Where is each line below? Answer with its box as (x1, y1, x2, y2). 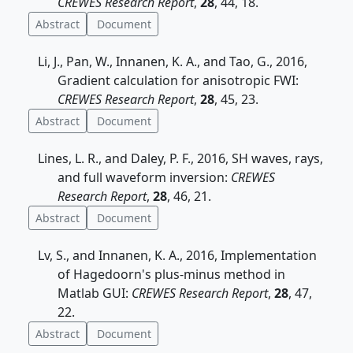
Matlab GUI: (58, 284, 132, 302)
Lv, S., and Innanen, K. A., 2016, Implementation (38, 247, 317, 264)
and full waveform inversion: (58, 169, 231, 186)
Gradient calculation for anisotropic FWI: (58, 72, 299, 89)
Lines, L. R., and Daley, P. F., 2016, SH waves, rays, (38, 150, 323, 167)
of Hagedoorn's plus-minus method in (58, 266, 285, 283)
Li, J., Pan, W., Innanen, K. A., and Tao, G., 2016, (38, 53, 307, 70)
